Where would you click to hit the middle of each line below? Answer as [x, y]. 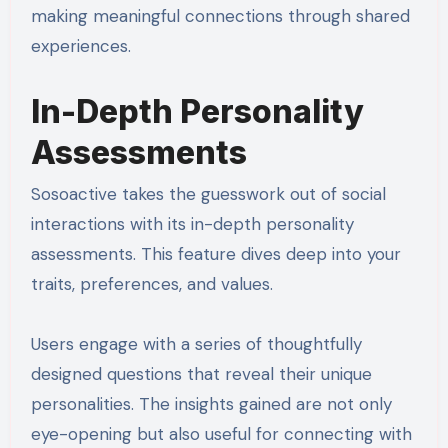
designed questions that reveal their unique [201, 373]
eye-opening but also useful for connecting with [221, 433]
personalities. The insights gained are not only [211, 403]
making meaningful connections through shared [220, 15]
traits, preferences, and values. [151, 283]
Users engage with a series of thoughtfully [196, 343]
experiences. [80, 45]
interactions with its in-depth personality [192, 223]
